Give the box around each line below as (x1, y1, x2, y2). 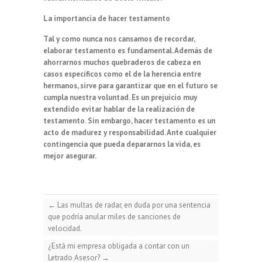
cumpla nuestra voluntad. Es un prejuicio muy (43, 92, 197, 102)
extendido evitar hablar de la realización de (43, 104, 195, 114)
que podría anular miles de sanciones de (48, 211, 181, 222)
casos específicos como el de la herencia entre (43, 68, 201, 79)
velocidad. (48, 223, 82, 233)
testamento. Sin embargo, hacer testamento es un (43, 115, 215, 126)
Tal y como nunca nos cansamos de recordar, (43, 33, 195, 44)
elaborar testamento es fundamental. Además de (43, 45, 212, 56)
